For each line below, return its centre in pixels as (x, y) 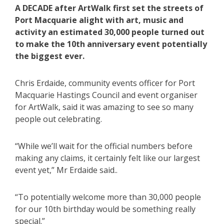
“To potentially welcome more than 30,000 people (108, 197)
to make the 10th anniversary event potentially (111, 44)
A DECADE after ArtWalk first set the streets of (109, 8)
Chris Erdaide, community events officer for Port (105, 83)
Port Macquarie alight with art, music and (99, 20)
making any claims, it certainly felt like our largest (107, 158)
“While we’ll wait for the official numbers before (104, 146)
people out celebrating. (58, 119)
